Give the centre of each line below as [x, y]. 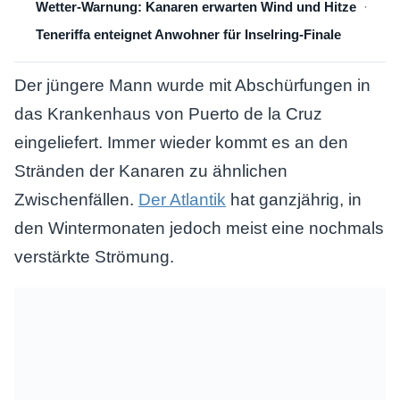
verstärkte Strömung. [94, 257]
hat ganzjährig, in [294, 200]
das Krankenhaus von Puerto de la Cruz [168, 114]
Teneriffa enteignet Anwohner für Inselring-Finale [188, 34]
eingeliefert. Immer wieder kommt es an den [181, 142]
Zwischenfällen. [76, 200]
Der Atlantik [182, 200]
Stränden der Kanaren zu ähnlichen [151, 171]
